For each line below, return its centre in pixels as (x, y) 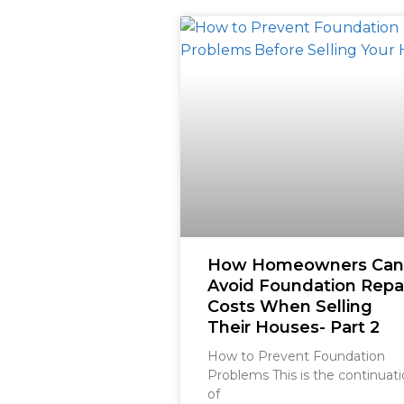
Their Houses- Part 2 (294, 327)
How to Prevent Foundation (296, 356)
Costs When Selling (290, 306)
